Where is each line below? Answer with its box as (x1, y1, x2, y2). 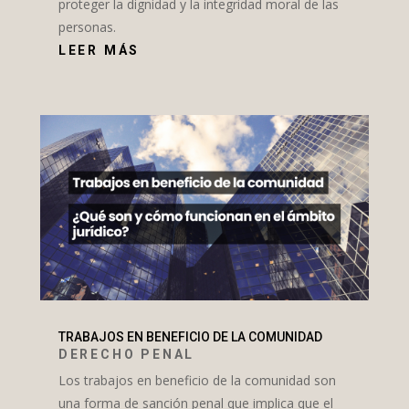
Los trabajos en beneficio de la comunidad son (58, 371, 336, 389)
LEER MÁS (58, 43, 141, 58)
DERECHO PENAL (58, 346, 195, 362)
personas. (58, 18, 116, 37)
